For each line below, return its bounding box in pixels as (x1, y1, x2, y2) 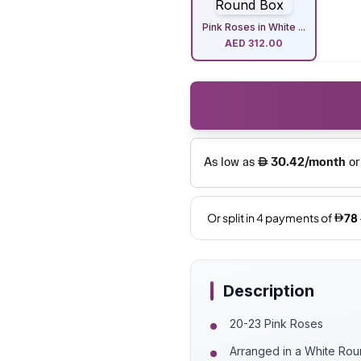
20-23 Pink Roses (230, 316, 323, 330)
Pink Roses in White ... (202, 21, 305, 33)
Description (223, 280, 314, 301)
